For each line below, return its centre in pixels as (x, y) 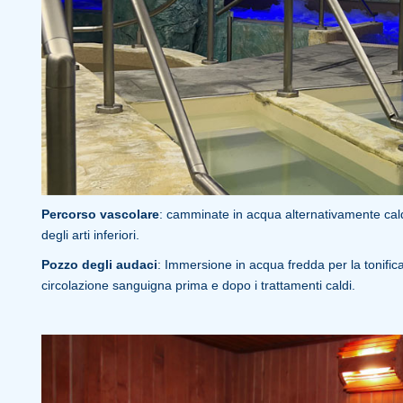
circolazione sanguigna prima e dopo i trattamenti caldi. (198, 285)
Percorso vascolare (100, 214)
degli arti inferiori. (90, 234)
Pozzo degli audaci (99, 264)
